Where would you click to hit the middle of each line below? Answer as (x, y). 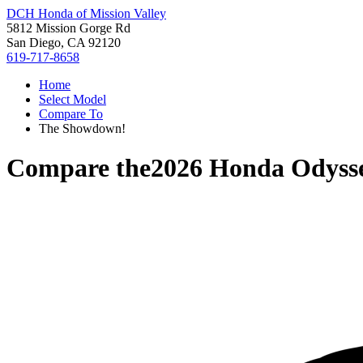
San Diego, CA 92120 (64, 43)
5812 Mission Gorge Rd (68, 28)
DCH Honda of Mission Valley (86, 13)
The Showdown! (82, 128)
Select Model (73, 99)
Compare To (71, 114)
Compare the (79, 168)
